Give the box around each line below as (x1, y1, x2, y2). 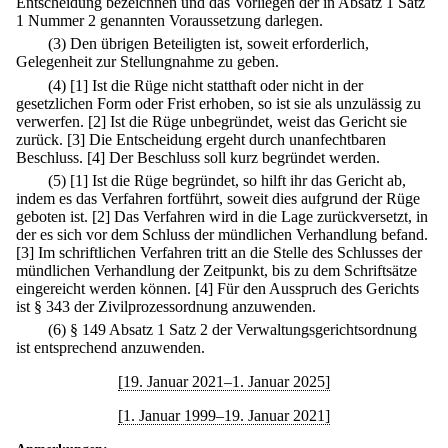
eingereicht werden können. (16, 279, 191, 297)
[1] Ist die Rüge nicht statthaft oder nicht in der (70, 76, 363, 94)
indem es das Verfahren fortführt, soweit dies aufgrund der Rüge (16, 189, 420, 207)
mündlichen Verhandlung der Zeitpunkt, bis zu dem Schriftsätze (16, 261, 417, 279)
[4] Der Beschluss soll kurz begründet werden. (87, 148, 380, 166)
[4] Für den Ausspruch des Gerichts (195, 279, 419, 297)
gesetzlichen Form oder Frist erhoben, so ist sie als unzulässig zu (16, 94, 421, 112)
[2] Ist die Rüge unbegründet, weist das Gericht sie (88, 112, 407, 130)
